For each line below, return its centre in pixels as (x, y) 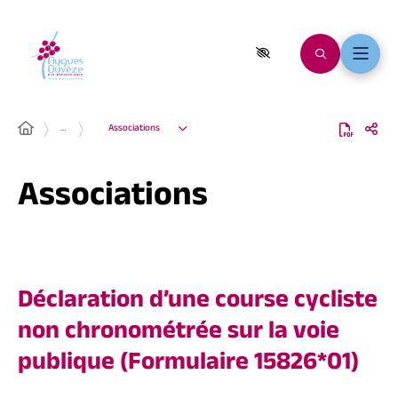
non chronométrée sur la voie (179, 334)
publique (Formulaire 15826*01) (188, 366)
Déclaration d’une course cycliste (198, 303)
